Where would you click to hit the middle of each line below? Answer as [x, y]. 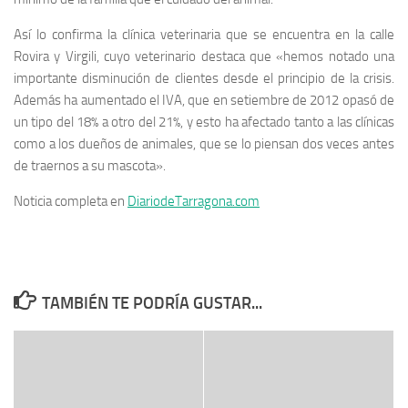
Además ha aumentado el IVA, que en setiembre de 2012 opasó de [204, 100]
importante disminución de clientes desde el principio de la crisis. [204, 78]
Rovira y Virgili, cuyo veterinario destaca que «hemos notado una [204, 56]
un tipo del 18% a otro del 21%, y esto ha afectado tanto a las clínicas [204, 122]
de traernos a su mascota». [90, 165]
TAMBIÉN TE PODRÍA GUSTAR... [152, 303]
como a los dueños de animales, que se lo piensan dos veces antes [204, 143]
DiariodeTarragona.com [194, 201]
